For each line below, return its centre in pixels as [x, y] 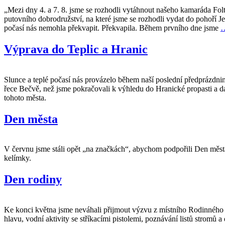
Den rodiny [33, 180]
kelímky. [18, 158]
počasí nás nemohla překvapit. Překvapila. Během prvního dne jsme [112, 28]
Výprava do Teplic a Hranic [76, 49]
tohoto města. [25, 97]
